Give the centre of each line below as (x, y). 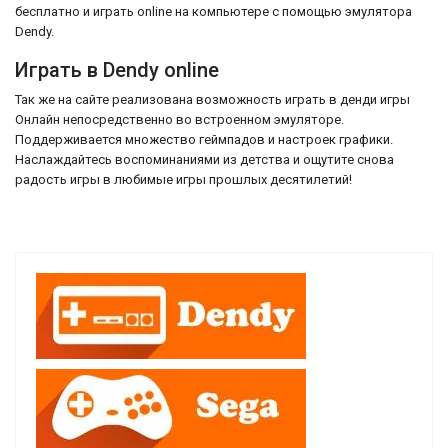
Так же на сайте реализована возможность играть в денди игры (212, 99)
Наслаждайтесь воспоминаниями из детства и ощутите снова (204, 159)
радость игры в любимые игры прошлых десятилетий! (183, 179)
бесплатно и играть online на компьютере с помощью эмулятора (213, 11)
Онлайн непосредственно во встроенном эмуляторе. (181, 119)
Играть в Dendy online (117, 69)
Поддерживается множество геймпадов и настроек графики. (204, 139)
